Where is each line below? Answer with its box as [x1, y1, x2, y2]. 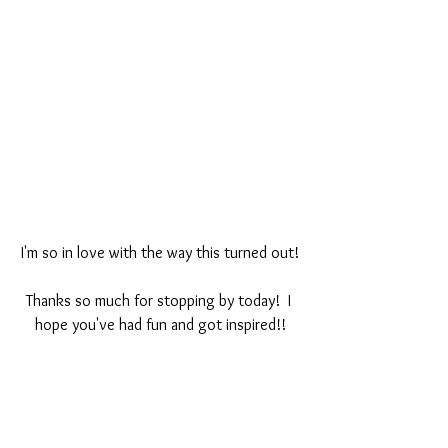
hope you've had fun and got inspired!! [34, 315, 286, 335]
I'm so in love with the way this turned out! [21, 243, 299, 263]
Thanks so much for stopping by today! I [25, 291, 295, 311]
